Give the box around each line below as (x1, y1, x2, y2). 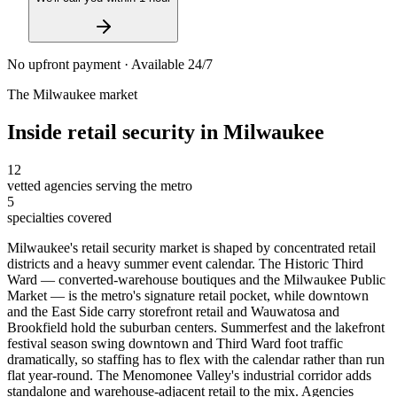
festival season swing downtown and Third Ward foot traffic (7, 336, 343, 352)
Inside (7, 121, 67, 144)
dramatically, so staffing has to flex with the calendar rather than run (7, 352, 385, 368)
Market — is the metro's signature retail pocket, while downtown (7, 288, 369, 304)
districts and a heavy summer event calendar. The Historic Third (7, 256, 363, 272)
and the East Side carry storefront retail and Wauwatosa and (7, 304, 339, 320)
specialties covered (7, 210, 112, 226)
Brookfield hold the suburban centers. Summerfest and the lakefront (7, 320, 385, 336)
